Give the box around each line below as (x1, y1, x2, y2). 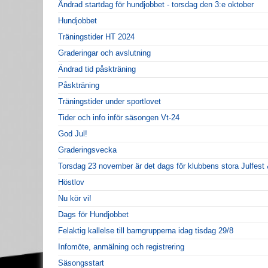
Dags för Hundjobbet (58, 209, 129, 219)
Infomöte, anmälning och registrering (58, 242, 184, 251)
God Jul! (58, 129, 87, 138)
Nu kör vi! (58, 193, 92, 203)
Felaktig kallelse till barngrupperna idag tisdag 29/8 (58, 226, 233, 235)
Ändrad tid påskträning (58, 64, 136, 74)
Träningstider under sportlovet (58, 96, 161, 106)
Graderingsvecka (58, 145, 117, 154)
